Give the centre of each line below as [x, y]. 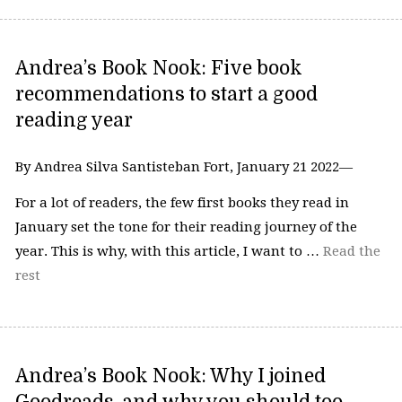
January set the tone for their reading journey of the [186, 227]
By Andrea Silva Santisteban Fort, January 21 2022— [184, 167]
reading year [74, 121]
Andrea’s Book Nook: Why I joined [170, 376]
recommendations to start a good [166, 95]
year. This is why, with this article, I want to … [169, 251]
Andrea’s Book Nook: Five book [158, 69]
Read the [351, 251]
